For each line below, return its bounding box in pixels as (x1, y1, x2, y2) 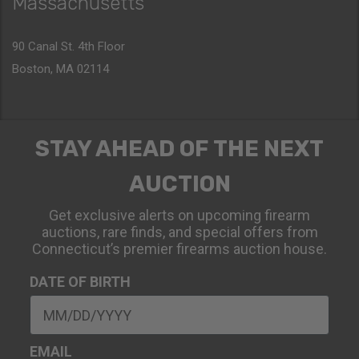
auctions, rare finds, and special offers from (41, 224, 318, 241)
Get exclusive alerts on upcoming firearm (49, 207, 310, 224)
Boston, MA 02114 (12, 62, 109, 77)
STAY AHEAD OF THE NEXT (35, 135, 324, 163)
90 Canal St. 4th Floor (12, 39, 125, 54)
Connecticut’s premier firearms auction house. (32, 240, 327, 258)
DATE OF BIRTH (30, 273, 131, 291)
